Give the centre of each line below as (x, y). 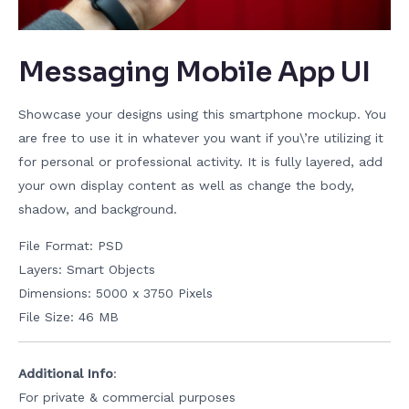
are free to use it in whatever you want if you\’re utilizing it (201, 138)
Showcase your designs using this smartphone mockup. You (202, 115)
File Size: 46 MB (68, 317)
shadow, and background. (98, 210)
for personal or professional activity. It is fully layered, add (200, 162)
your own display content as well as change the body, (186, 186)
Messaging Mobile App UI (194, 73)
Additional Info (66, 374)
